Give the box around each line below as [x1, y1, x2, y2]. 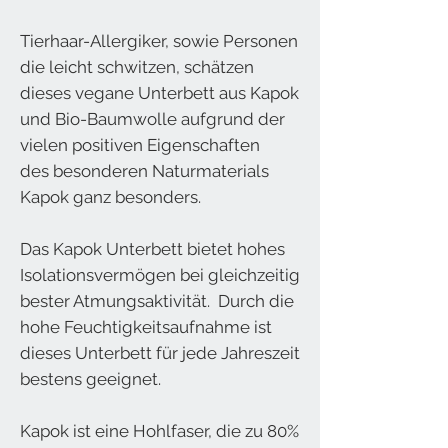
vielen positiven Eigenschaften [20, 134, 260, 155]
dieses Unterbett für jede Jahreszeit [20, 342, 300, 363]
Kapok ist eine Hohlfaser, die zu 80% [20, 420, 299, 441]
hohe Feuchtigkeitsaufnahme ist [20, 316, 272, 337]
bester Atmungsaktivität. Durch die [20, 290, 294, 311]
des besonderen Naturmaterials [20, 160, 269, 181]
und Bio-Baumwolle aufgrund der [20, 108, 285, 129]
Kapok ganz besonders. [20, 186, 201, 207]
